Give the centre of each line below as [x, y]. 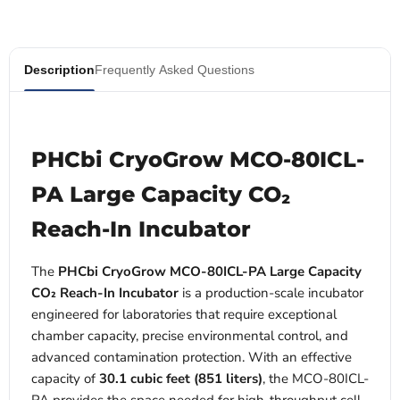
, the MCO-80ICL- [316, 379]
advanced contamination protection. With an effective [192, 358]
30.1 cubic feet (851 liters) [181, 379]
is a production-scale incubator [271, 293]
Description [59, 70]
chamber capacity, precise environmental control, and [190, 336]
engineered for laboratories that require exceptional [184, 315]
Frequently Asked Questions [175, 70]
